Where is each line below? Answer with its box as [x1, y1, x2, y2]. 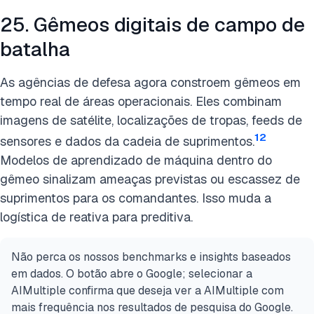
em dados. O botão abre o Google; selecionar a [11, 266, 252, 281]
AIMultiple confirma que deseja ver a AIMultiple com [11, 282, 284, 298]
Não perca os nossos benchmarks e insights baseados [11, 249, 291, 264]
